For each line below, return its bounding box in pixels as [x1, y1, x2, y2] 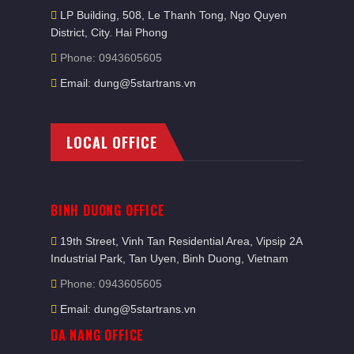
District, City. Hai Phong [51, 26, 168, 39]
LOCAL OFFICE [66, 132, 157, 153]
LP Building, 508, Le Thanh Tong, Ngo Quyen [60, 9, 287, 21]
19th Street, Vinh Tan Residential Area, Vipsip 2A [60, 235, 302, 247]
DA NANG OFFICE [51, 326, 145, 345]
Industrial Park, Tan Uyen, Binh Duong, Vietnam [51, 252, 288, 265]
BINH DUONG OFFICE [51, 201, 165, 220]
